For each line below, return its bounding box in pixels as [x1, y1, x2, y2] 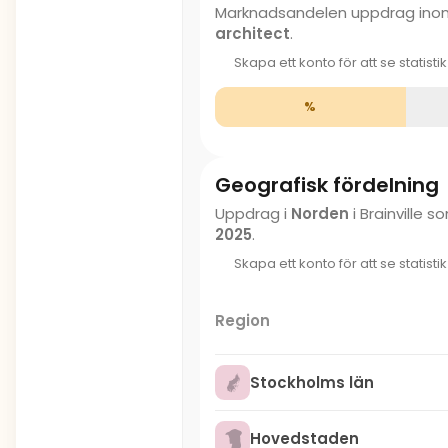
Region [215, 310, 270, 331]
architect [215, 23, 290, 44]
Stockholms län [250, 372, 374, 393]
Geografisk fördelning [215, 171, 439, 199]
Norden [291, 203, 349, 224]
